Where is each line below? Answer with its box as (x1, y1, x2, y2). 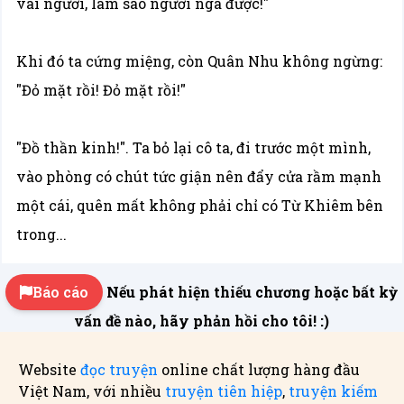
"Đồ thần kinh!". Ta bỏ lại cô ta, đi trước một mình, (16, 138, 372, 157)
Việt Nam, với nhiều (18, 381, 165, 400)
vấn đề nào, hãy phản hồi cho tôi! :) (74, 311, 330, 330)
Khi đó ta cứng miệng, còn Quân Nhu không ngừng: (16, 51, 383, 70)
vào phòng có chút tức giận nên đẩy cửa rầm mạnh (16, 167, 382, 186)
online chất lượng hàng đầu (158, 360, 360, 379)
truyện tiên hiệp (165, 381, 282, 400)
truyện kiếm (289, 381, 378, 400)
